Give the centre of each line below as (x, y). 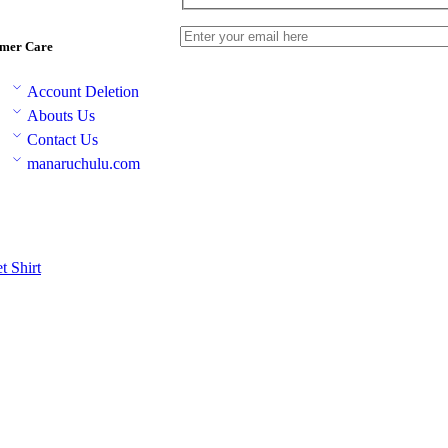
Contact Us (62, 140)
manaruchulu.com (83, 164)
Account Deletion (82, 92)
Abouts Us (60, 116)
